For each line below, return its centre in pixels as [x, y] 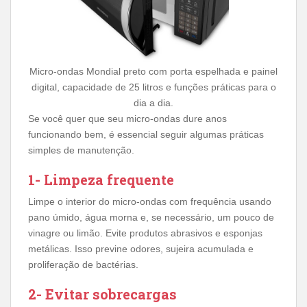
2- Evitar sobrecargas [102, 294]
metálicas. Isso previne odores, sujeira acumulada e [141, 248]
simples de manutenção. [81, 150]
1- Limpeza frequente [101, 179]
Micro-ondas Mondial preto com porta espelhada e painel [153, 71]
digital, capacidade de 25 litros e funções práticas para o [153, 87]
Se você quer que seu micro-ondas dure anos [127, 118]
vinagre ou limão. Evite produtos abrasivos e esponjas [145, 233]
